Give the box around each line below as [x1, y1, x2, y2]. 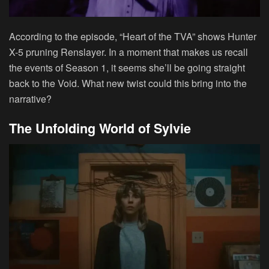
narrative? [9, 91, 52, 106]
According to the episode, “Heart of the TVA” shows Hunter [9, 29, 256, 43]
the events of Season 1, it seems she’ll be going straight [9, 60, 245, 74]
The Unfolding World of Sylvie [9, 119, 191, 138]
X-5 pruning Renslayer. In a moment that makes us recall [9, 44, 248, 59]
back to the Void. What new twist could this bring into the [9, 76, 247, 90]
